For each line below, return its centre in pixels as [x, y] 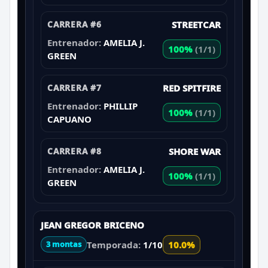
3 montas [64, 244]
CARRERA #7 [74, 87]
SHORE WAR [195, 151]
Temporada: [115, 244]
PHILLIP [121, 106]
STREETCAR [196, 24]
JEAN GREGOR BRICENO [92, 225]
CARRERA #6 [74, 24]
